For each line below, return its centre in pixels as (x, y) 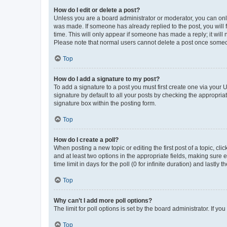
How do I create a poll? (86, 140)
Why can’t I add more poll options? (103, 200)
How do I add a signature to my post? (107, 79)
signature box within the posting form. (105, 103)
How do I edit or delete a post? (97, 10)
